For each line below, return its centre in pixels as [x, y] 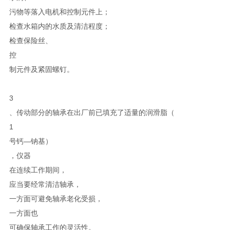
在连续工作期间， [38, 170]
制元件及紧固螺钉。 [41, 69]
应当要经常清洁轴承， [45, 184]
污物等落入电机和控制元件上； [59, 12]
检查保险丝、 [31, 40]
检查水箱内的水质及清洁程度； [59, 26]
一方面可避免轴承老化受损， [56, 198]
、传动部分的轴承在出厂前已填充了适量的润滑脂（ [92, 112]
